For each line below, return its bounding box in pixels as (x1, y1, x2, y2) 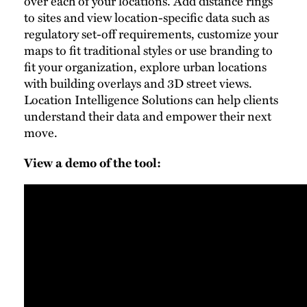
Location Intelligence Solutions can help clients (24, 90, 278, 109)
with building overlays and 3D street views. (24, 74, 252, 93)
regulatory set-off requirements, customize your (24, 25, 278, 43)
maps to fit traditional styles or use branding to (24, 41, 273, 60)
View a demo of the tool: (24, 153, 161, 171)
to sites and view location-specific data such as (24, 8, 269, 27)
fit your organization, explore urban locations (24, 58, 267, 76)
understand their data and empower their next (24, 107, 271, 125)
